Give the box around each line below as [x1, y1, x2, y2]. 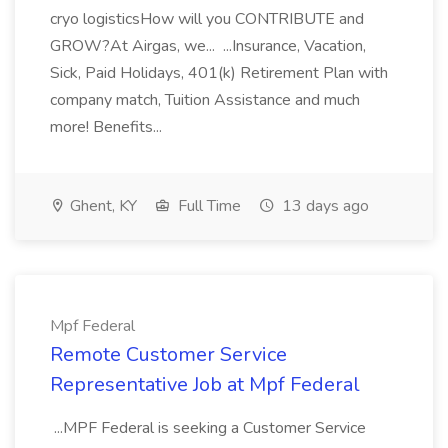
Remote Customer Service [50, 341, 287, 368]
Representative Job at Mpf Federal [50, 371, 360, 398]
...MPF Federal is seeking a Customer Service [50, 417, 366, 439]
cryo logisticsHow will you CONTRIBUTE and [50, 8, 364, 30]
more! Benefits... [50, 116, 166, 138]
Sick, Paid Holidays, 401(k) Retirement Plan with [50, 62, 388, 84]
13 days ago [278, 195, 369, 217]
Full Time [174, 195, 241, 217]
